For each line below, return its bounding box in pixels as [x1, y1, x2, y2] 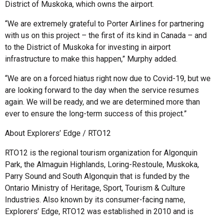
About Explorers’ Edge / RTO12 [5, 128, 111, 138]
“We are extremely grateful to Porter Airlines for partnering [5, 19, 204, 28]
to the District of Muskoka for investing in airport [5, 42, 171, 52]
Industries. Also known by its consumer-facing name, [5, 195, 185, 204]
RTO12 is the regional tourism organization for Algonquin [5, 148, 197, 157]
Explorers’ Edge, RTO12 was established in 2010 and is [5, 206, 194, 216]
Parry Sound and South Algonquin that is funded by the [5, 171, 190, 181]
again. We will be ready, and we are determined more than [5, 97, 200, 107]
